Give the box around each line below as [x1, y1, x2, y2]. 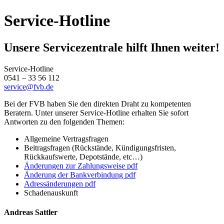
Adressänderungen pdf [24, 179, 95, 188]
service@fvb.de [4, 82, 53, 91]
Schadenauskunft [24, 188, 78, 197]
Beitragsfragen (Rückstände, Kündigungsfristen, [24, 143, 176, 152]
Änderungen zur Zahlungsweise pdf [24, 161, 137, 170]
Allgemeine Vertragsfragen [24, 134, 108, 143]
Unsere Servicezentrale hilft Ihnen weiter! [4, 40, 219, 54]
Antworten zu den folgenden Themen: [4, 117, 124, 126]
